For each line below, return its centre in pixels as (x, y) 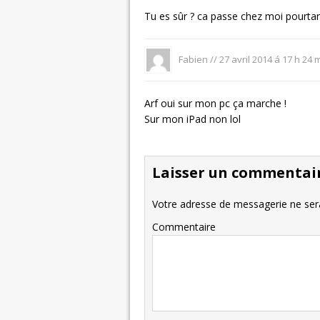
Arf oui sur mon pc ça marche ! (215, 104)
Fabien (193, 59)
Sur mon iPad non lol (192, 119)
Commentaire (184, 227)
